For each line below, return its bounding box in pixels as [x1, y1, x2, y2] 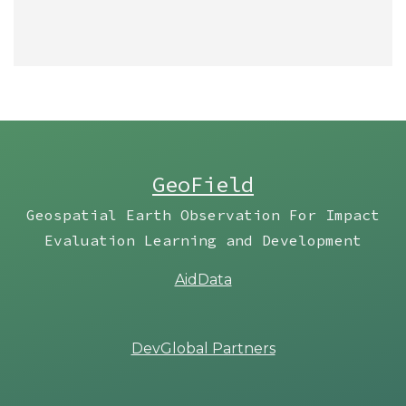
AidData [174, 270, 232, 288]
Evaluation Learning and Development [44, 230, 362, 249]
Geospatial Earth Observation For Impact [26, 205, 380, 224]
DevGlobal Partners [130, 339, 275, 357]
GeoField [152, 169, 254, 198]
